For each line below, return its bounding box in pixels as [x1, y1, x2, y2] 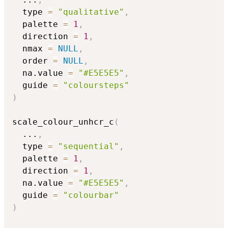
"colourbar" [63, 190, 119, 201]
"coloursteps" [63, 80, 129, 91]
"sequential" [58, 141, 119, 152]
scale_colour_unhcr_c [12, 117, 114, 127]
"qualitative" [58, 7, 124, 17]
